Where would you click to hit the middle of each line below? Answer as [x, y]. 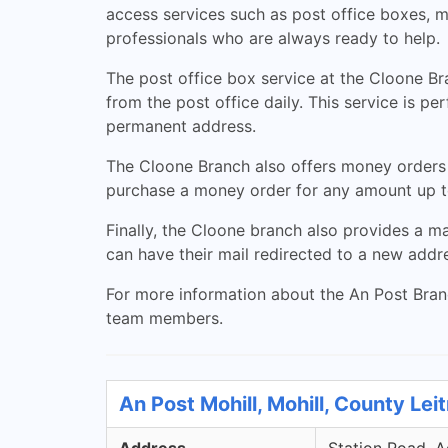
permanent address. [181, 126]
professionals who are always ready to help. [273, 38]
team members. [164, 318]
